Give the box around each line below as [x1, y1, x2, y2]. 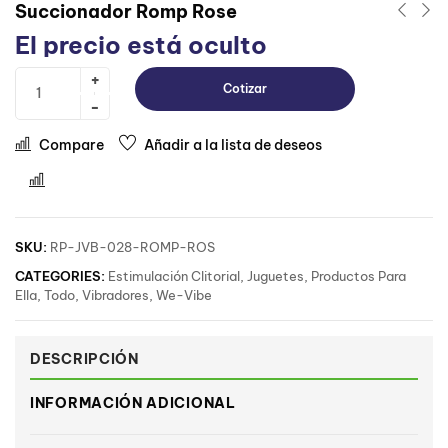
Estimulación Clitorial [108, 267, 240, 284]
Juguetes [247, 267, 304, 284]
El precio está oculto [15, 29, 267, 60]
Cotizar [223, 80, 268, 96]
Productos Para [311, 267, 406, 284]
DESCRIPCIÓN [30, 349, 139, 368]
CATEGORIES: [15, 267, 105, 284]
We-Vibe [156, 286, 212, 303]
